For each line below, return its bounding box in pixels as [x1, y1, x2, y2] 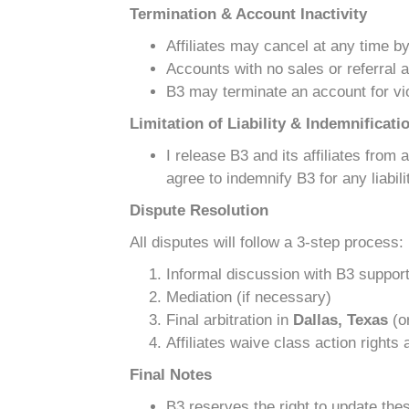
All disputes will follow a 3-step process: [130, 234, 404, 251]
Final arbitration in [166, 311, 293, 329]
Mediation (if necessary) [166, 288, 331, 306]
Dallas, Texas [293, 311, 388, 329]
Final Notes [130, 366, 212, 383]
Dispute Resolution [130, 202, 268, 219]
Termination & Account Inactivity [130, 5, 367, 23]
